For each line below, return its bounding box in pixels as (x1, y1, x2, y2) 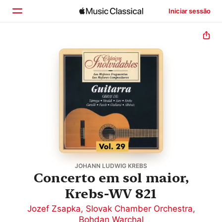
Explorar (31, 65, 63, 75)
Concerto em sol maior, (33, 169, 189, 185)
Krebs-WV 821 (64, 185, 158, 201)
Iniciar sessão (168, 7, 211, 15)
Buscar (31, 86, 58, 96)
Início (31, 44, 51, 54)
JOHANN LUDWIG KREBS (75, 162, 147, 169)
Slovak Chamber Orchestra (85, 203, 193, 214)
